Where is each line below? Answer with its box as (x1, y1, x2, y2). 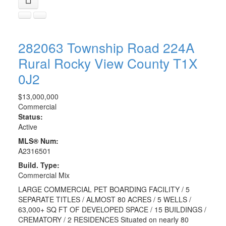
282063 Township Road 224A (18, 37, 195, 56)
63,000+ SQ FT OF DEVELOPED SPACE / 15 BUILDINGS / (18, 204, 206, 214)
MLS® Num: (18, 135, 59, 146)
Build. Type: (18, 159, 60, 170)
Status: (18, 111, 43, 122)
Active (18, 121, 37, 132)
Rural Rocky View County (18, 53, 173, 72)
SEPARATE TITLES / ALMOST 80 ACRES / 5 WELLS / (18, 194, 191, 204)
